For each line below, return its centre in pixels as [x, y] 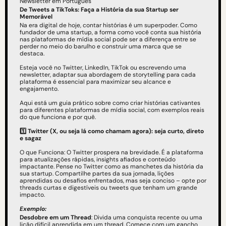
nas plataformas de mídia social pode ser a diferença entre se [108, 40]
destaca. [32, 54]
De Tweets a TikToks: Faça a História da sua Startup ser [99, 10]
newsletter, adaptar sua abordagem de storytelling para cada [108, 75]
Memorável [36, 17]
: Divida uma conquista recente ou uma [147, 218]
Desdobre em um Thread [55, 218]
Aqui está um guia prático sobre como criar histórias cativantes [110, 103]
